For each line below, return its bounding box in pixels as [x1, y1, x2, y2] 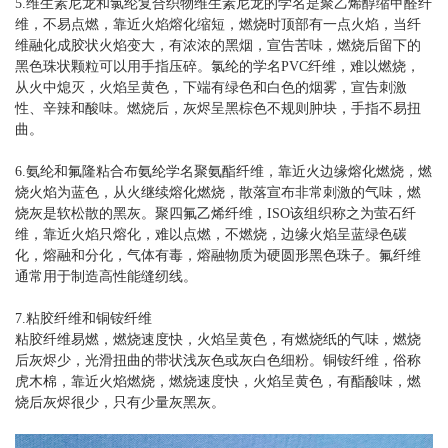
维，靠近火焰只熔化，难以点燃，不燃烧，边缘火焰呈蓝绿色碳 [15, 226, 407, 242]
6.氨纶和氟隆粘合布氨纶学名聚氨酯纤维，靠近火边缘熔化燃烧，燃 [15, 163, 432, 179]
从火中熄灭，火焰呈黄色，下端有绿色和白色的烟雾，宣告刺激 [15, 79, 407, 95]
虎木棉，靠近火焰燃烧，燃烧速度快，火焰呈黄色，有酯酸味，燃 [15, 373, 421, 389]
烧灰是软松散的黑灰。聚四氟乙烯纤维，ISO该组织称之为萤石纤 [15, 205, 416, 221]
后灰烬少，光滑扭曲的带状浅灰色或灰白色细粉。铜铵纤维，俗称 [15, 352, 421, 368]
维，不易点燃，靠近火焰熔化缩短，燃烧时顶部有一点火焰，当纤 [15, 16, 421, 32]
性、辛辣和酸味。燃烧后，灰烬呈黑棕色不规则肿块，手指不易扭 [15, 100, 421, 116]
